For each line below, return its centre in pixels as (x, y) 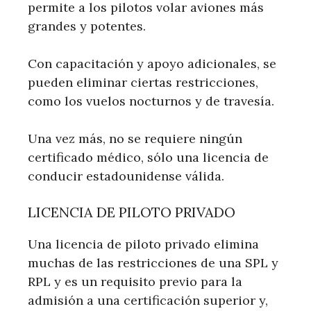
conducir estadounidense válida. (126, 176)
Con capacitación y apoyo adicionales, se (152, 63)
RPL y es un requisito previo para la (135, 281)
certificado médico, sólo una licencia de (148, 157)
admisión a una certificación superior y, (148, 300)
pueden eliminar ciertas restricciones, (143, 82)
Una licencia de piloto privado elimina (143, 244)
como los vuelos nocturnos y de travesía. (151, 101)
